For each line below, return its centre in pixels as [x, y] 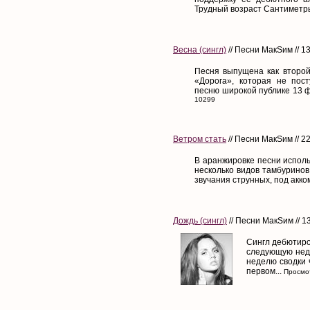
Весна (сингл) [200, 49]
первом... [264, 271]
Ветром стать [200, 139]
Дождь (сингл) [200, 220]
